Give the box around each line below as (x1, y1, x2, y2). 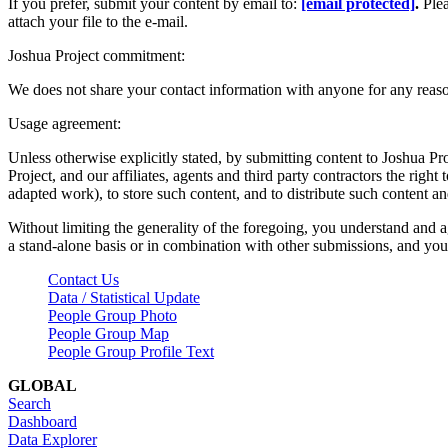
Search (8, 394, 51, 412)
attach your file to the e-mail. (8, 12, 188, 30)
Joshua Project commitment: (8, 46, 185, 64)
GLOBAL (8, 376, 77, 394)
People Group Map (48, 324, 169, 342)
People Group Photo (48, 306, 177, 324)
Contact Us (48, 270, 119, 288)
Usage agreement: (8, 114, 121, 132)
